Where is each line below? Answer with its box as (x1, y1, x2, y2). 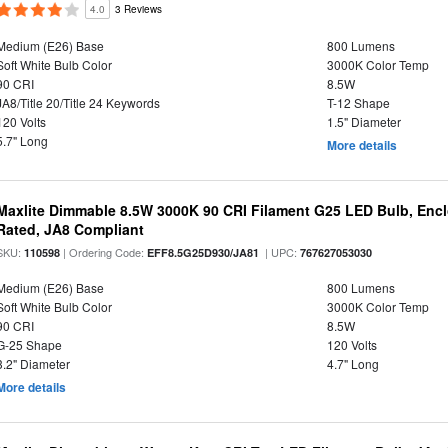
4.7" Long (326, 355, 379, 372)
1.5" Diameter (326, 113, 401, 130)
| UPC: (259, 244, 301, 260)
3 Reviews (115, 2, 163, 16)
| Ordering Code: (60, 244, 148, 260)
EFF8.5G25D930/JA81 (147, 245, 260, 260)
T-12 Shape (326, 94, 390, 111)
